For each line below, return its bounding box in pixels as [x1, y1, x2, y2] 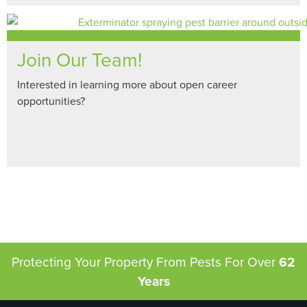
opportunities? [17, 93, 85, 109]
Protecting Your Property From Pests [12, 252, 225, 271]
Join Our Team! [17, 46, 142, 73]
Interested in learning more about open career [17, 77, 237, 93]
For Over [225, 252, 279, 271]
